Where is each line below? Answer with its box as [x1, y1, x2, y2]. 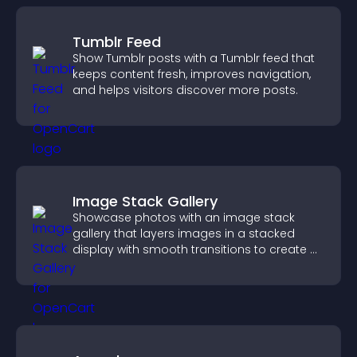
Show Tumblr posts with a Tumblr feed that [73, 50, 315, 66]
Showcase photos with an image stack [73, 210, 295, 226]
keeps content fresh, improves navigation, [73, 66, 311, 82]
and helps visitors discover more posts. [73, 82, 298, 98]
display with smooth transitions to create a [73, 241, 318, 257]
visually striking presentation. [73, 257, 236, 273]
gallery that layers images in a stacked [73, 226, 295, 241]
